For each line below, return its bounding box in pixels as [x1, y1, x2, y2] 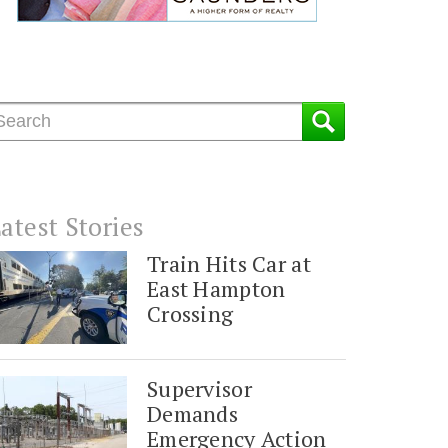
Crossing [147, 299, 234, 329]
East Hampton [147, 274, 286, 304]
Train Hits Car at [147, 249, 311, 279]
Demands [147, 399, 239, 429]
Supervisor [147, 374, 252, 404]
